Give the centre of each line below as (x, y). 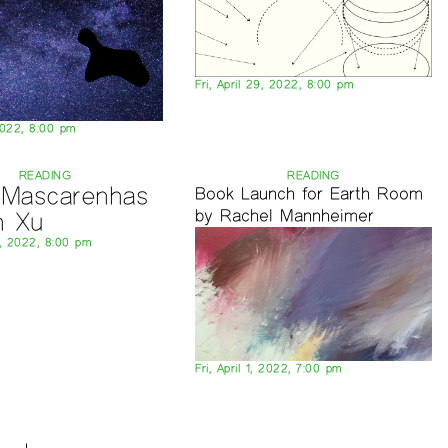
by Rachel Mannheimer (285, 216)
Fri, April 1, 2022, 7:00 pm (269, 367)
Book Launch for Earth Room (309, 194)
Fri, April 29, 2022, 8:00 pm (275, 84)
